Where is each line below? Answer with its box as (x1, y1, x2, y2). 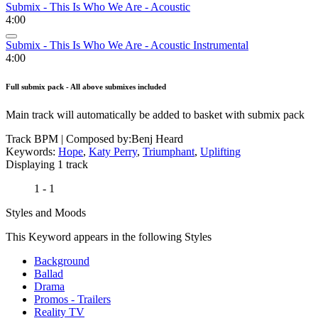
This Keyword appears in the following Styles (6, 231, 212, 243)
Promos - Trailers (34, 293, 111, 306)
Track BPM (6, 133, 61, 146)
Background (34, 255, 89, 268)
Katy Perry (89, 146, 137, 158)
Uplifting (200, 146, 241, 158)
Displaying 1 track (6, 158, 88, 171)
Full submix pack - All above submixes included (6, 82, 166, 92)
